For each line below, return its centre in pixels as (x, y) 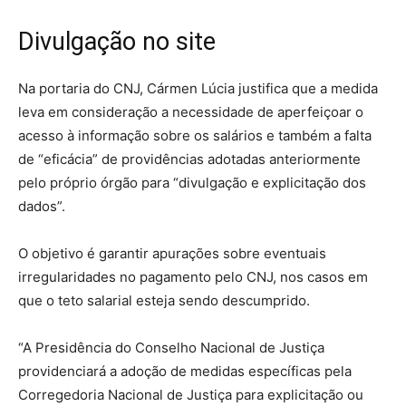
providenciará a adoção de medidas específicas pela (185, 371)
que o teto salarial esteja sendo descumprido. (164, 300)
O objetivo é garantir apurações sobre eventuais (172, 253)
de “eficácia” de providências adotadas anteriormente (189, 159)
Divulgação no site (117, 41)
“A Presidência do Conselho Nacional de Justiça (171, 347)
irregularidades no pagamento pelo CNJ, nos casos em (193, 276)
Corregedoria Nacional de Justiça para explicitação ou (191, 394)
